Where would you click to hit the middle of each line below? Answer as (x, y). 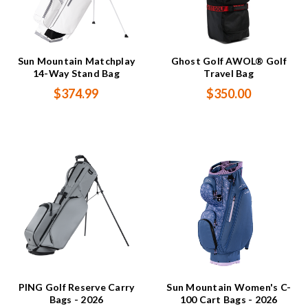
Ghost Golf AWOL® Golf (229, 61)
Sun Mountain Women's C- (229, 287)
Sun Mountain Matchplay (76, 61)
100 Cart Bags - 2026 (229, 300)
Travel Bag (229, 74)
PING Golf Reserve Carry (76, 287)
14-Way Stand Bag (76, 74)
